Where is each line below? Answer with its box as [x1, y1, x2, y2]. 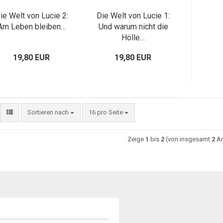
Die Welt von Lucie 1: [97, 11, 170, 20]
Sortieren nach [27, 109, 70, 116]
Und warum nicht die [98, 22, 168, 31]
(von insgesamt [164, 135, 212, 143]
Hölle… [121, 33, 145, 42]
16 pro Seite [88, 109, 123, 116]
